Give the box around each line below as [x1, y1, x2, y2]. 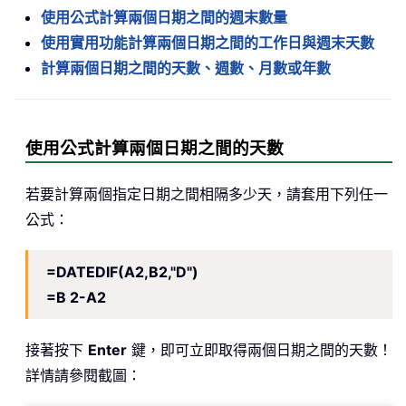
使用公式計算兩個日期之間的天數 [25, 137, 284, 161]
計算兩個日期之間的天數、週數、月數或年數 [41, 59, 331, 78]
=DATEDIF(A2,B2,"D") [46, 263, 198, 282]
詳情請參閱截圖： [25, 366, 141, 385]
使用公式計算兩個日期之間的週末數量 [41, 8, 287, 27]
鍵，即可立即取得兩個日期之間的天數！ [127, 341, 392, 360]
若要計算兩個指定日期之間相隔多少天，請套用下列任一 [25, 185, 388, 204]
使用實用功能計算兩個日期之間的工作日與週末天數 [41, 34, 374, 53]
